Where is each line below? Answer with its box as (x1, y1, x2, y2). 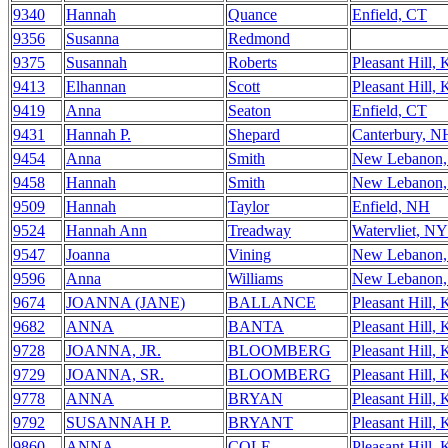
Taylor (228, 198, 269, 215)
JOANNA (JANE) (66, 294, 185, 311)
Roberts (228, 54, 277, 71)
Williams (228, 270, 283, 287)
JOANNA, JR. (66, 342, 161, 359)
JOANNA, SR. (66, 366, 164, 383)
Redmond (228, 30, 290, 47)
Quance (228, 6, 277, 23)
